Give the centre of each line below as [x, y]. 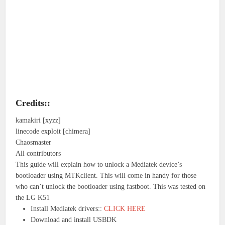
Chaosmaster [34, 143]
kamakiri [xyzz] [38, 121]
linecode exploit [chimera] [53, 132]
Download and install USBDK [74, 220]
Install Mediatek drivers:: [68, 209]
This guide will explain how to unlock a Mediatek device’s [99, 165]
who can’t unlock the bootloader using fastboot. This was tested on [111, 187]
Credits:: [33, 103]
